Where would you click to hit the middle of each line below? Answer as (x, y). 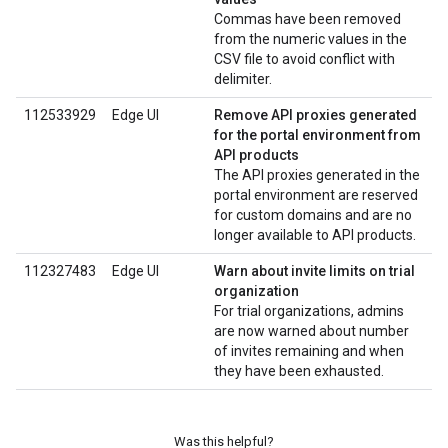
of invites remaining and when (309, 351)
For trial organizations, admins (309, 311)
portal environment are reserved (316, 195)
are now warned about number (311, 331)
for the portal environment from (317, 135)
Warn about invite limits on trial (314, 271)
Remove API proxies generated (315, 115)
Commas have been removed (307, 19)
